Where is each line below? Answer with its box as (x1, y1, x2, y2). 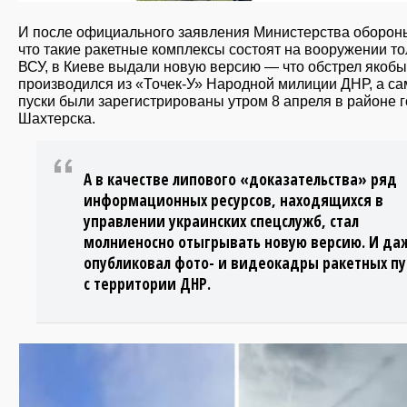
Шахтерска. (18, 110, 95, 127)
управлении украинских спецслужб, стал (84, 211, 359, 233)
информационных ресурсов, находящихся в (84, 190, 383, 212)
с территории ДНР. (84, 273, 211, 295)
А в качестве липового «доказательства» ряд (84, 169, 397, 191)
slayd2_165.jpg (18, 342, 123, 368)
